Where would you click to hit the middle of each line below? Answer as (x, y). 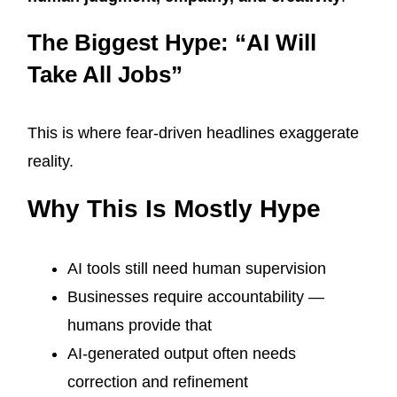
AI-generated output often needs (182, 354)
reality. (51, 162)
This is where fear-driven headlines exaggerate (193, 133)
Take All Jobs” (105, 75)
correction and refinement (158, 382)
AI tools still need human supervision (197, 269)
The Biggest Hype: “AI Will (172, 43)
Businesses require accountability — (196, 297)
